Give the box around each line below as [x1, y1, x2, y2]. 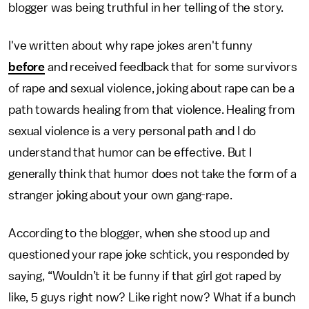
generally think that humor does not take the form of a [8, 168, 297, 180]
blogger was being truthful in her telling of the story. [8, 1, 287, 14]
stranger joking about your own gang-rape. [8, 189, 232, 201]
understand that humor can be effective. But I [8, 146, 252, 159]
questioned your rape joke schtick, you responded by [8, 248, 290, 261]
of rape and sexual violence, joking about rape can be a [8, 82, 295, 94]
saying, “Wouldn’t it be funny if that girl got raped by [8, 270, 282, 282]
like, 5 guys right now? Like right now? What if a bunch [8, 291, 297, 303]
